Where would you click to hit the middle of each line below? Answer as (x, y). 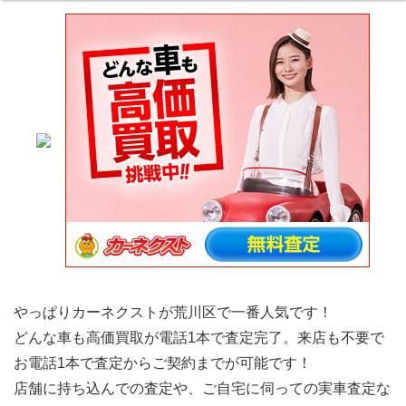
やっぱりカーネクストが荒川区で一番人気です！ (173, 313)
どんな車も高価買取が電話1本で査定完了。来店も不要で (199, 338)
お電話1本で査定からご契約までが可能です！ (163, 363)
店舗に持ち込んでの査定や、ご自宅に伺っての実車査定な (202, 389)
